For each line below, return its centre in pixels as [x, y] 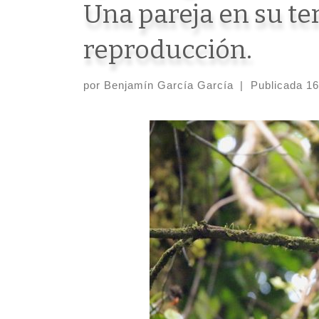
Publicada [278, 85]
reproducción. [168, 49]
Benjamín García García [169, 85]
